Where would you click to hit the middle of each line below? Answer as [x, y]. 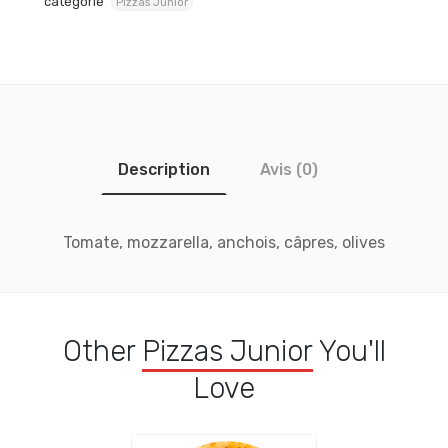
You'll [349, 351]
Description [164, 169]
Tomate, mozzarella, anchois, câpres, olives [224, 242]
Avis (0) [289, 169]
